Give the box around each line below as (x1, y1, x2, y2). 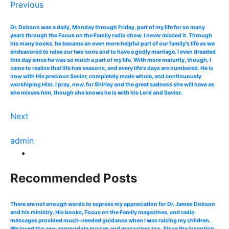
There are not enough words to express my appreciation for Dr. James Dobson (10, 200, 215, 208)
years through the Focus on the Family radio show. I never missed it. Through (10, 32, 212, 39)
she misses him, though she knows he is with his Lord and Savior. (10, 89, 182, 96)
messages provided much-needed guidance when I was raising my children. (10, 217, 211, 224)
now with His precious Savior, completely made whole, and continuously (10, 73, 201, 80)
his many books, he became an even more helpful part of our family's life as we (10, 40, 215, 47)
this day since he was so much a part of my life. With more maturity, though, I (10, 56, 211, 63)
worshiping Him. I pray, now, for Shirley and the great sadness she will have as (10, 81, 214, 88)
